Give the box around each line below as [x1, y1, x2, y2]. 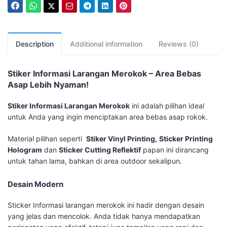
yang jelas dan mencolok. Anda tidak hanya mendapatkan [8, 212, 200, 221]
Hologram [8, 145, 42, 155]
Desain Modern [8, 179, 63, 190]
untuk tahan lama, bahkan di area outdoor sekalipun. [8, 157, 182, 166]
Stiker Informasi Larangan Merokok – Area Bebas [8, 68, 201, 79]
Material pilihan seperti [8, 134, 86, 143]
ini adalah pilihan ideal [130, 101, 204, 110]
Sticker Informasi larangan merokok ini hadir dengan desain [8, 201, 204, 210]
